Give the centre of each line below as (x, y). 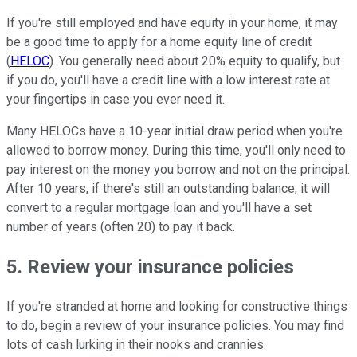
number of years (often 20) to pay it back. (121, 227)
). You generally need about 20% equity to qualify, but (195, 61)
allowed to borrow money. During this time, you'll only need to (176, 151)
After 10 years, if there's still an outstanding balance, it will (168, 189)
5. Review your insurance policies (150, 267)
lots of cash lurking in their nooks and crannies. (136, 344)
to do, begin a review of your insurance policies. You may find (175, 325)
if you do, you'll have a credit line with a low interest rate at (168, 80)
